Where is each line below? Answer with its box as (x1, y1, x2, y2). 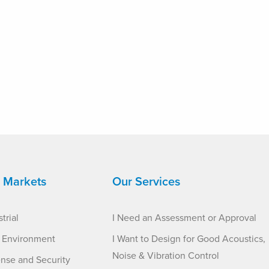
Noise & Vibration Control (112, 250, 219, 262)
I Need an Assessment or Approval (112, 212, 256, 224)
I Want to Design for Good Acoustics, (112, 233, 265, 245)
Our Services (112, 175, 180, 189)
